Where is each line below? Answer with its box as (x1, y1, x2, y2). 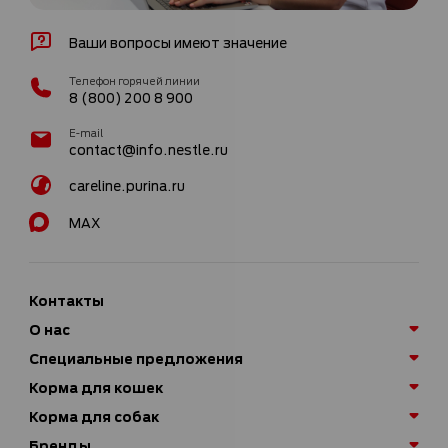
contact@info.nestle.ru (69, 139, 228, 159)
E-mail (69, 125, 103, 141)
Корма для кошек (29, 376, 163, 398)
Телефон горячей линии (69, 73, 200, 89)
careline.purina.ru (69, 175, 185, 195)
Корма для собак (29, 405, 159, 427)
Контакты (29, 289, 104, 311)
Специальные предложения (29, 347, 243, 369)
